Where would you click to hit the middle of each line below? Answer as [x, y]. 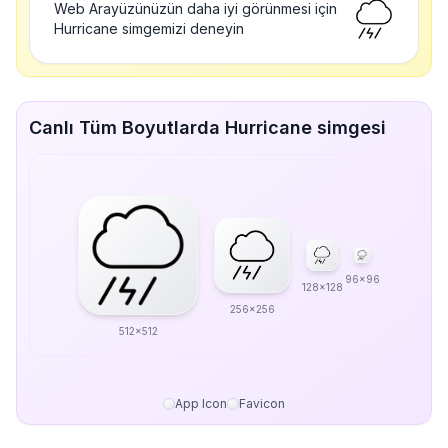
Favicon [262, 403]
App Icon [201, 403]
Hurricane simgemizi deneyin [149, 28]
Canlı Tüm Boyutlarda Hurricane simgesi [207, 127]
